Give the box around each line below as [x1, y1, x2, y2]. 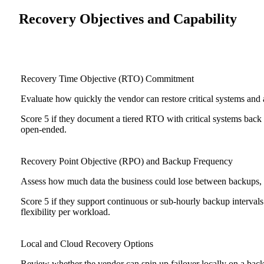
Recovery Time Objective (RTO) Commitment [21, 73, 194, 84]
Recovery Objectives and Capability [19, 11, 237, 27]
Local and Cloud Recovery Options [21, 238, 153, 249]
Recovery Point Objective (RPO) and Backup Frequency [21, 156, 233, 166]
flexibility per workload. [21, 206, 110, 217]
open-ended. [21, 124, 67, 134]
